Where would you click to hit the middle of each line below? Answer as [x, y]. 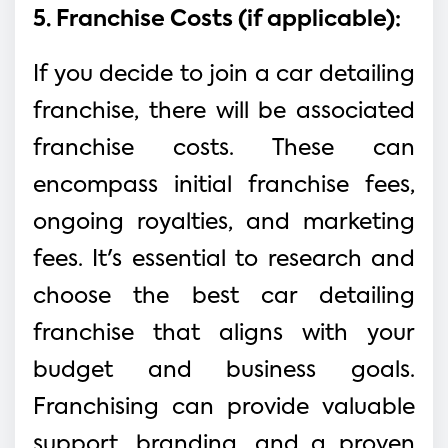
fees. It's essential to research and [224, 259]
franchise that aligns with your [224, 333]
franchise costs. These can [224, 148]
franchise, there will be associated [224, 111]
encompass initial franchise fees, [224, 185]
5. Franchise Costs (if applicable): [217, 19]
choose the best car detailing [224, 296]
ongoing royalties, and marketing [224, 222]
